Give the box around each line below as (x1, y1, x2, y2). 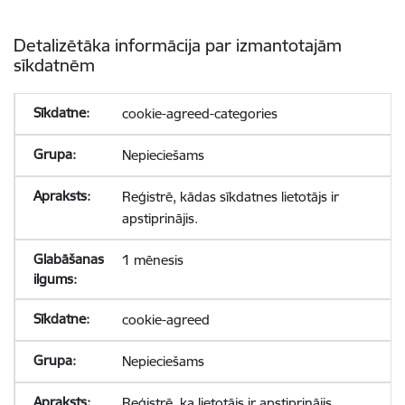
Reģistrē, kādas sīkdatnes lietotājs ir (121, 188, 339, 205)
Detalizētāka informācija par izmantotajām (14, 34, 342, 56)
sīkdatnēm (14, 54, 95, 76)
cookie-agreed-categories (121, 105, 278, 122)
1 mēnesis (121, 251, 184, 268)
